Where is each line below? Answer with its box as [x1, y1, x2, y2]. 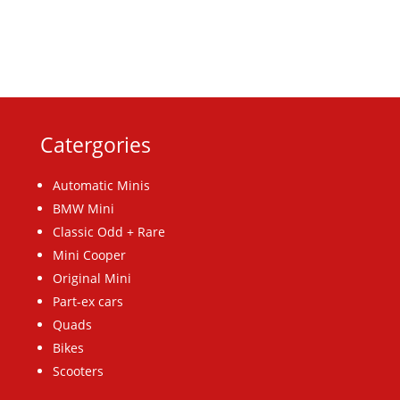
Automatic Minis [52, 177, 150, 195]
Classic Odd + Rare [52, 223, 165, 241]
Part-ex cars [52, 293, 123, 311]
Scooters [52, 362, 104, 380]
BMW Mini [52, 200, 114, 218]
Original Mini [52, 270, 131, 287]
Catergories [39, 130, 151, 160]
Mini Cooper [52, 246, 126, 264]
